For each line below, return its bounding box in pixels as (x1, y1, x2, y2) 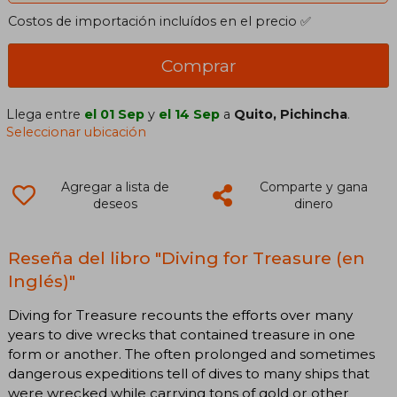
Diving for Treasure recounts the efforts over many (8, 307, 353, 324)
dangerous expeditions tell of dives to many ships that (8, 365, 370, 383)
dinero (293, 195, 333, 212)
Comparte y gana (259, 178, 368, 195)
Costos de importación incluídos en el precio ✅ (8, 12, 311, 29)
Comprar (160, 54, 237, 76)
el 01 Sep (84, 105, 145, 122)
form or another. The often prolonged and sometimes (8, 346, 375, 363)
